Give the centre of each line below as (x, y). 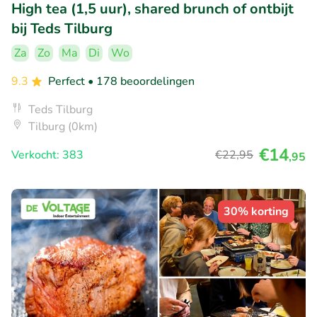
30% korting (256, 212)
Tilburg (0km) (63, 127)
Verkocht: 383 (47, 155)
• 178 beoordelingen (141, 82)
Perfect (68, 82)
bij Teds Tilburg (62, 29)
